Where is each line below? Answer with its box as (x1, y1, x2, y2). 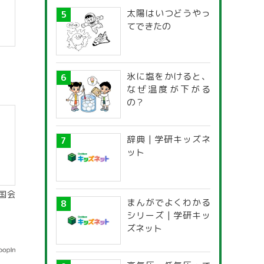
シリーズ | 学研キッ (127, 209, 210, 222)
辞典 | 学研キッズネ (127, 133, 210, 146)
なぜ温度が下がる (127, 83, 210, 95)
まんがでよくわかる (127, 196, 210, 209)
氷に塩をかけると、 (127, 70, 210, 82)
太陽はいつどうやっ (127, 7, 210, 19)
